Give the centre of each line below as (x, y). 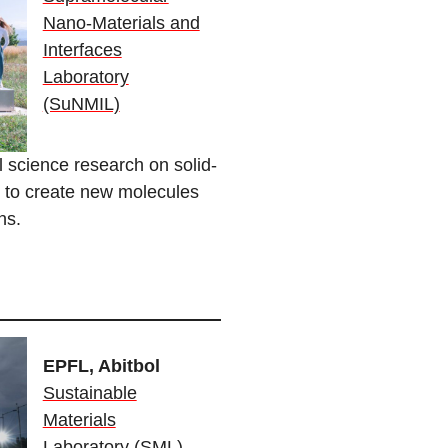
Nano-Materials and (121, 23)
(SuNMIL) (81, 104)
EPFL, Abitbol (101, 365)
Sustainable (89, 392)
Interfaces (82, 50)
